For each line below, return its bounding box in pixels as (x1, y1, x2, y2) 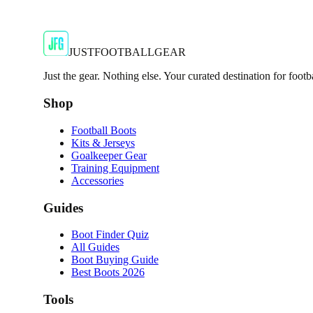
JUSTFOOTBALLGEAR (68, 46, 186, 59)
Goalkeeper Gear (71, 149, 147, 161)
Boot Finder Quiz (71, 228, 149, 241)
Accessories (71, 174, 124, 187)
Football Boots (71, 124, 136, 136)
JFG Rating (43, 21, 94, 34)
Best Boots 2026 (71, 266, 145, 279)
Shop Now (43, 46, 92, 59)
